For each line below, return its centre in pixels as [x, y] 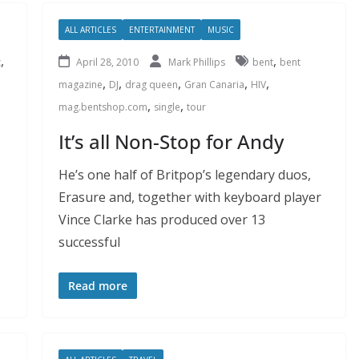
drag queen [151, 84]
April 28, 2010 [107, 62]
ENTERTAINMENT [161, 29]
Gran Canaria [214, 84]
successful [89, 242]
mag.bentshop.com [103, 107]
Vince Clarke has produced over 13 [161, 219]
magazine [80, 84]
